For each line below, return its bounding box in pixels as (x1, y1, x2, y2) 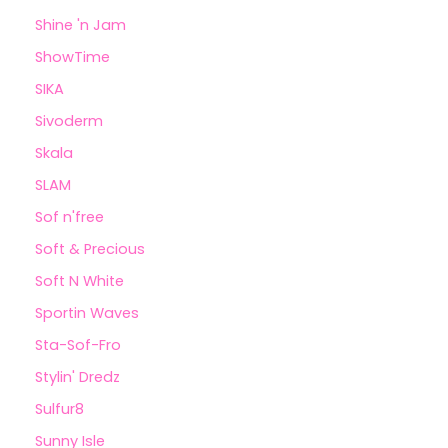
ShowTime (35, 47, 110, 68)
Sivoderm (35, 111, 103, 132)
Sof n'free (35, 206, 104, 227)
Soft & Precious (35, 238, 145, 259)
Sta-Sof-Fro (35, 334, 121, 355)
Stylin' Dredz (35, 366, 120, 387)
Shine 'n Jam (35, 15, 126, 36)
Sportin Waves (35, 302, 139, 323)
